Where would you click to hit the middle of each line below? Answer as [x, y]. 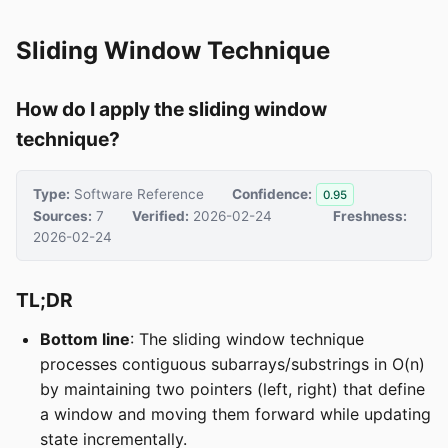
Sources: [62, 216]
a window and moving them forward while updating [235, 414]
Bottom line [85, 339]
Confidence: [272, 193]
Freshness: [370, 216]
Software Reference [137, 193]
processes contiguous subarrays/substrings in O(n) [232, 364]
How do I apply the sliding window [171, 109]
